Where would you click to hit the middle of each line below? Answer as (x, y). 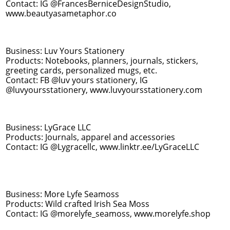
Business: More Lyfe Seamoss (63, 194)
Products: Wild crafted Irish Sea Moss (78, 204)
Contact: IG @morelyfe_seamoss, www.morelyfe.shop (108, 214)
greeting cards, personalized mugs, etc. (81, 70)
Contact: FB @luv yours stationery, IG (77, 80)
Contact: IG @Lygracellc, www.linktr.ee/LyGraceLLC (102, 147)
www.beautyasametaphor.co (62, 13)
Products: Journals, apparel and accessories (90, 137)
